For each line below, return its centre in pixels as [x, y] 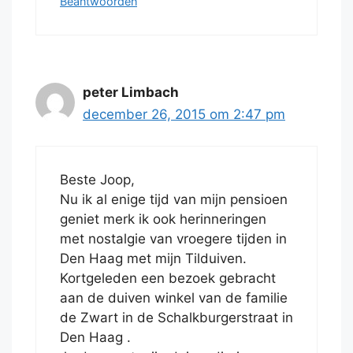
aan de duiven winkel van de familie [174, 298]
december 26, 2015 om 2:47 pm [184, 114]
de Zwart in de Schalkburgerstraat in [176, 318]
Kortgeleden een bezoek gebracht [168, 279]
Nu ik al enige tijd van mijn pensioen [174, 200]
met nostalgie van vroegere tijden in [173, 239]
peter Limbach [131, 92]
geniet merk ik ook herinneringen [163, 219]
